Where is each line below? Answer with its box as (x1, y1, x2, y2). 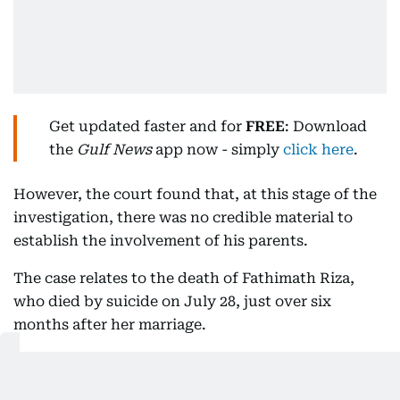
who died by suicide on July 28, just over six (13, 293, 331, 310)
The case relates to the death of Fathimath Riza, (13, 270, 354, 287)
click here (283, 141, 354, 158)
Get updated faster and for (49, 118, 246, 135)
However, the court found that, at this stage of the (13, 186, 377, 203)
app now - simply (152, 141, 283, 158)
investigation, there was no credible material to (13, 209, 353, 226)
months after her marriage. (13, 316, 206, 333)
